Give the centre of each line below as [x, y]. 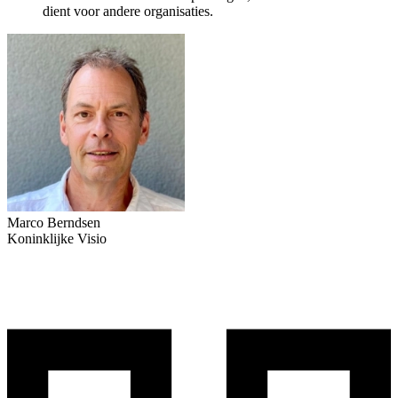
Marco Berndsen [54, 222]
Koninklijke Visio [57, 238]
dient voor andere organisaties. [128, 11]
